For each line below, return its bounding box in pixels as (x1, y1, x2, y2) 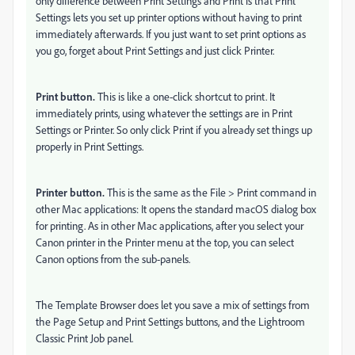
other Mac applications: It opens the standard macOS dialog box (36, 202, 316, 216)
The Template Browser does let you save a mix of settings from (36, 298, 310, 311)
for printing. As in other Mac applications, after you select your (36, 219, 303, 232)
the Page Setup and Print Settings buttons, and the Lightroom (36, 315, 305, 328)
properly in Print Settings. (36, 139, 143, 153)
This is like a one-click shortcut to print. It (95, 90, 275, 103)
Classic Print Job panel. (36, 331, 133, 345)
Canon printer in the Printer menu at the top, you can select (36, 235, 294, 249)
